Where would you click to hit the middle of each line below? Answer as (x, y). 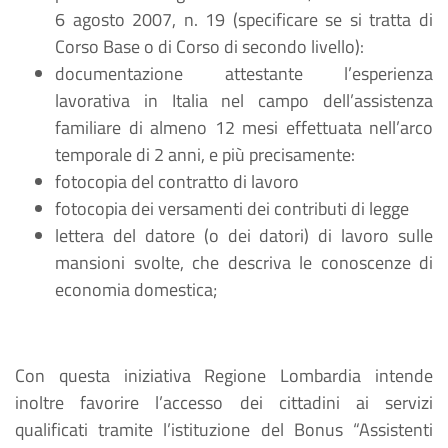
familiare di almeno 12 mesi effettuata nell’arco (244, 127)
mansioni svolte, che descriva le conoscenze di (244, 262)
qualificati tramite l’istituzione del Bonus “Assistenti (224, 429)
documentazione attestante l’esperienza (244, 73)
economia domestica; (136, 289)
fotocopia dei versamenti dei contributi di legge (232, 208)
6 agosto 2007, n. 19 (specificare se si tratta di (244, 19)
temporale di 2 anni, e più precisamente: (205, 154)
